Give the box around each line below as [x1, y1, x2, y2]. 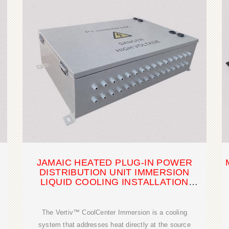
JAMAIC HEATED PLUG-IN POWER [36, 157, 193, 168]
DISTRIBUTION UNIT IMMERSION [39, 167, 190, 178]
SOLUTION [90, 187, 139, 197]
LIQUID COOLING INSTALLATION [40, 177, 189, 188]
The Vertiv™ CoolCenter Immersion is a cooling [42, 209, 187, 217]
